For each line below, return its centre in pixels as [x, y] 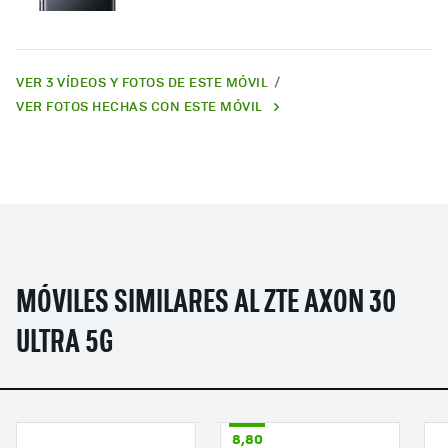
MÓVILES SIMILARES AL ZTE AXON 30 [206, 304]
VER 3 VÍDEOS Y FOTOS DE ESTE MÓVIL [144, 82]
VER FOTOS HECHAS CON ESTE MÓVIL [139, 106]
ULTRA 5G [64, 344]
